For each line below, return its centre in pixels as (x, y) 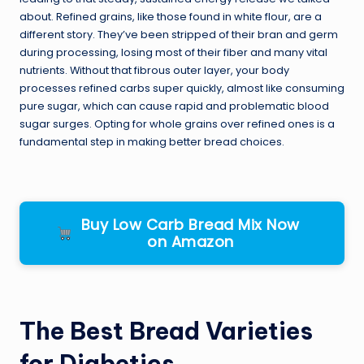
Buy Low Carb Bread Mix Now (190, 225)
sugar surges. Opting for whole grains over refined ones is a (177, 124)
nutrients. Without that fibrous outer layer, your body (154, 71)
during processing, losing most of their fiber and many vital (173, 53)
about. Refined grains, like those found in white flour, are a (171, 17)
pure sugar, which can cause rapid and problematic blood (174, 106)
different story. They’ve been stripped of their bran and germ (179, 35)
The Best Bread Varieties (166, 331)
